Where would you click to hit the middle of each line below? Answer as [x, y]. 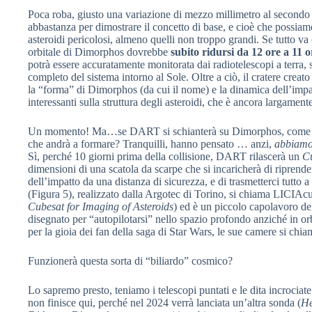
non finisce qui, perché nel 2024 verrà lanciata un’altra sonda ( [164, 302]
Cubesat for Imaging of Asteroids [101, 206]
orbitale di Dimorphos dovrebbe [99, 52]
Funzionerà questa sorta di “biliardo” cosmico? [130, 260]
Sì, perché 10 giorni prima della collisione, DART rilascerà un [165, 156]
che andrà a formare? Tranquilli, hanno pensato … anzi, [151, 143]
